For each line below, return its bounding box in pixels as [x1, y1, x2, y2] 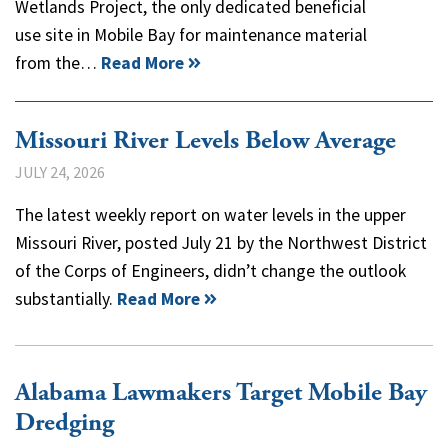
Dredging [15, 406, 114, 439]
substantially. [15, 287, 117, 310]
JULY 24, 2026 [15, 161, 105, 182]
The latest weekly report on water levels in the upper [15, 203, 406, 226]
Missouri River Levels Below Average [15, 124, 396, 157]
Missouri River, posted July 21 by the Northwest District [15, 231, 427, 254]
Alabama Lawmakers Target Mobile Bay [15, 376, 427, 409]
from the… [15, 51, 101, 74]
